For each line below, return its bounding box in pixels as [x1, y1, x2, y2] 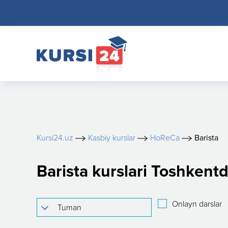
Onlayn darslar [172, 199, 222, 209]
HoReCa [150, 133, 180, 143]
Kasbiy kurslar [88, 133, 135, 143]
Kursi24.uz [37, 133, 73, 143]
